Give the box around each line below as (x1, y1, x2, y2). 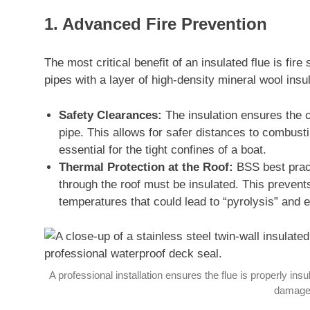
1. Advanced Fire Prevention (44, 14, 267, 33)
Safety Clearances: (59, 108, 163, 122)
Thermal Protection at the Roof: (59, 160, 234, 174)
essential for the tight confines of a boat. (59, 143, 267, 156)
